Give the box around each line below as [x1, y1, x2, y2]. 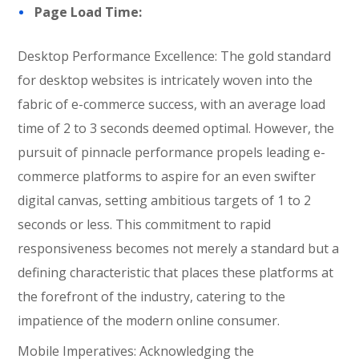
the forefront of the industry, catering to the [18, 288, 286, 305]
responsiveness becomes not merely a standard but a [18, 240, 340, 257]
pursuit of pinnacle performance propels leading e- [18, 143, 326, 161]
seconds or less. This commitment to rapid [18, 216, 272, 233]
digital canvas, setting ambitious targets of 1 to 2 [18, 192, 312, 209]
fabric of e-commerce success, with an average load [18, 95, 326, 113]
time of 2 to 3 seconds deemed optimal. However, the [18, 119, 335, 137]
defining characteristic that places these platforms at [18, 264, 334, 281]
